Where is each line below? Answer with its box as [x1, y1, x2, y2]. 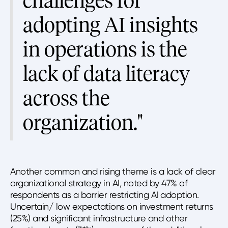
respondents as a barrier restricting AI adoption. [10, 189, 199, 201]
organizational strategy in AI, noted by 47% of [10, 178, 187, 189]
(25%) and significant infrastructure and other [10, 213, 187, 224]
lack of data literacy [23, 63, 190, 86]
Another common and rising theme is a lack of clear [10, 166, 215, 177]
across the [23, 87, 109, 110]
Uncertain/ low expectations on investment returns [10, 201, 213, 212]
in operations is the [23, 38, 187, 62]
